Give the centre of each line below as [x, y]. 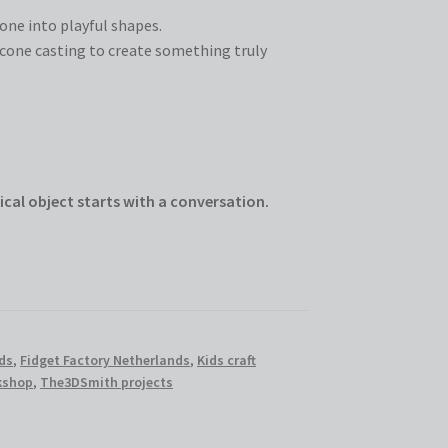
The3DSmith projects [107, 381]
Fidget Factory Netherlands [105, 359]
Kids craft [227, 359]
